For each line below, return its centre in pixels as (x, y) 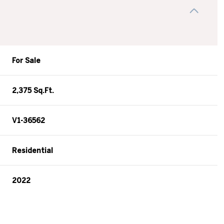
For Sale (26, 61)
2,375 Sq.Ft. (33, 91)
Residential (33, 151)
